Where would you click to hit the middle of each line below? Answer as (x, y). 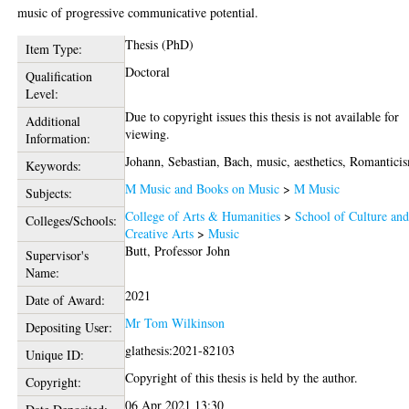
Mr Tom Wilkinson (175, 323)
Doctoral (148, 72)
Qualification (58, 77)
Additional (52, 121)
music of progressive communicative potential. (138, 13)
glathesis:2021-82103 (180, 351)
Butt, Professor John (178, 251)
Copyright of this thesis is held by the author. (242, 378)
